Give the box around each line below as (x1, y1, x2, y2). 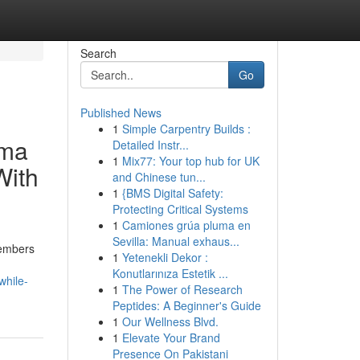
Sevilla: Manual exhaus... (112, 233, 239, 249)
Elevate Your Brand (121, 329, 220, 346)
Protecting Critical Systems (112, 201, 248, 217)
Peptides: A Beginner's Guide (112, 297, 261, 313)
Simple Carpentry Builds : (121, 121, 251, 137)
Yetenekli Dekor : (121, 249, 208, 265)
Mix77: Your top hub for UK (121, 153, 260, 169)
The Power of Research (121, 281, 243, 297)
